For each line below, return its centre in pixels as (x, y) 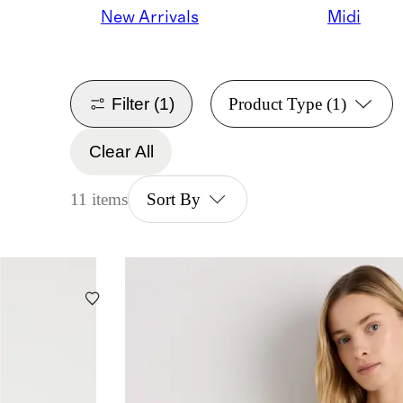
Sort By (173, 199)
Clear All (121, 152)
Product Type (275, 104)
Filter (131, 103)
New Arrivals (149, 17)
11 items (99, 199)
